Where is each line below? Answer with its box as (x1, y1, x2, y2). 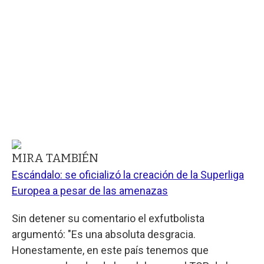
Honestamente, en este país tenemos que (12, 243, 209, 256)
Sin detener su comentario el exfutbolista (12, 212, 204, 225)
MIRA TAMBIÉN (12, 150, 98, 165)
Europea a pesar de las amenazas (12, 184, 168, 197)
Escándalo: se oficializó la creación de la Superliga (12, 168, 244, 181)
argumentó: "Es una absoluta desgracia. (12, 227, 196, 240)
